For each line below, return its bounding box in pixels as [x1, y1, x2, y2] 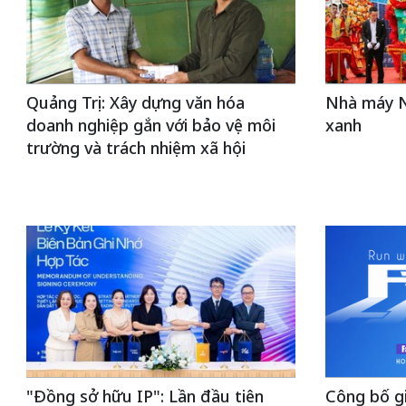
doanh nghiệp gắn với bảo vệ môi [25, 114, 275, 136]
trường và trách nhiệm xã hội [25, 137, 246, 159]
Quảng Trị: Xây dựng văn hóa [25, 92, 245, 113]
